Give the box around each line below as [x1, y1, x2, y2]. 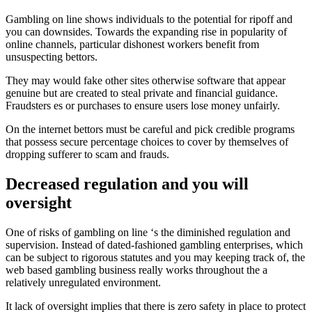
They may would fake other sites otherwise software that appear [6, 74, 286, 86]
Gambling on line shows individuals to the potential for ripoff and [6, 13, 292, 25]
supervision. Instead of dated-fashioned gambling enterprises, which [6, 238, 303, 251]
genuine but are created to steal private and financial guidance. [6, 86, 278, 99]
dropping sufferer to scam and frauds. [6, 148, 169, 160]
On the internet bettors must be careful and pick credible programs [6, 123, 295, 135]
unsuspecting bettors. [6, 50, 97, 63]
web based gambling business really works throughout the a [6, 263, 267, 276]
